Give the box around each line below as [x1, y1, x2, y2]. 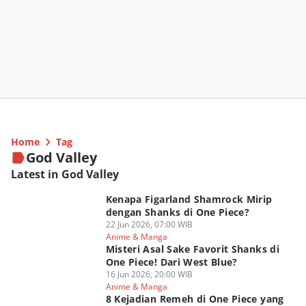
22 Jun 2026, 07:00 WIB [105, 219, 193, 230]
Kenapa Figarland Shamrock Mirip [105, 193, 273, 206]
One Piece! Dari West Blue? [105, 255, 238, 268]
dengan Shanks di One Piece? [105, 206, 250, 219]
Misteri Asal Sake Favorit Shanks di [105, 242, 279, 255]
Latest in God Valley [11, 167, 119, 182]
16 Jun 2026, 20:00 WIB [105, 268, 193, 280]
